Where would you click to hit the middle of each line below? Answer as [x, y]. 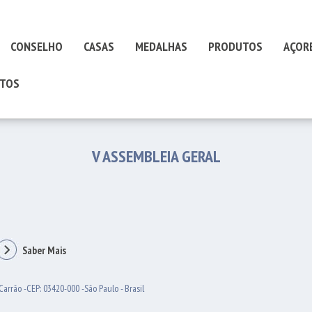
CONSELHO [37, 46]
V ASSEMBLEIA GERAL [156, 156]
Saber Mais [44, 250]
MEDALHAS [161, 46]
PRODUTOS [235, 46]
